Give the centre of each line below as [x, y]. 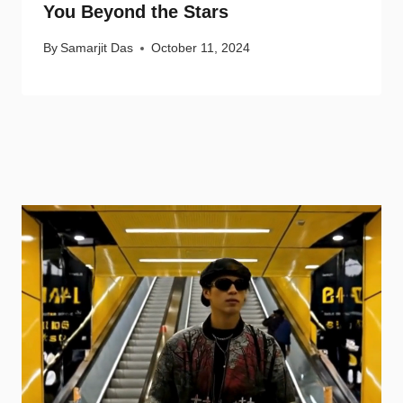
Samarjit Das [97, 49]
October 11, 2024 [201, 49]
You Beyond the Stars [136, 12]
